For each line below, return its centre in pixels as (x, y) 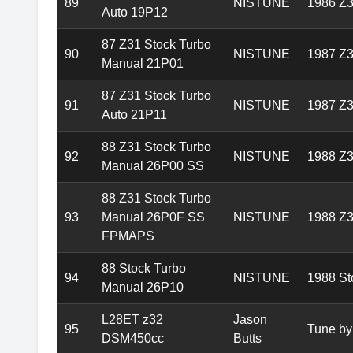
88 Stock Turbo (144, 269)
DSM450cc (133, 339)
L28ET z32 (132, 320)
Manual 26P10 (143, 288)
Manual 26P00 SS (153, 166)
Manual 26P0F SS (153, 217)
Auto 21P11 (134, 115)
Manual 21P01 (143, 64)
